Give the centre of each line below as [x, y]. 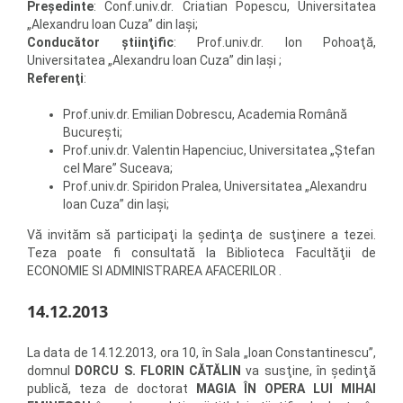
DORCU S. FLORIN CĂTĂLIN [158, 370]
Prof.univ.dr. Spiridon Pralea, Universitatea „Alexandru [215, 186]
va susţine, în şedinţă [309, 370]
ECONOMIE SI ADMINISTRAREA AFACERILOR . [154, 270]
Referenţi [55, 78]
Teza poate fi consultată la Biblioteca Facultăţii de [201, 252]
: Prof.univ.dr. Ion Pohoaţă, [274, 42]
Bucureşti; [93, 132]
